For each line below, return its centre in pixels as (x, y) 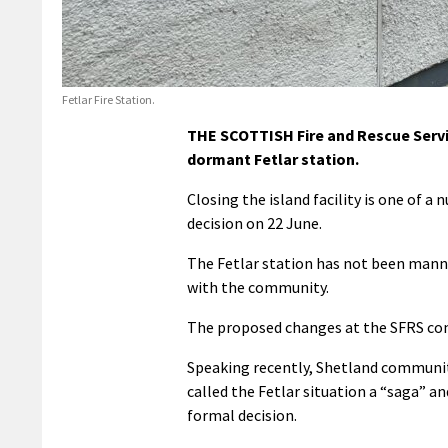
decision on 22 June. (254, 222)
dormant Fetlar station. (273, 158)
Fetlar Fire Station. (108, 99)
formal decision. (242, 414)
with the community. (258, 286)
